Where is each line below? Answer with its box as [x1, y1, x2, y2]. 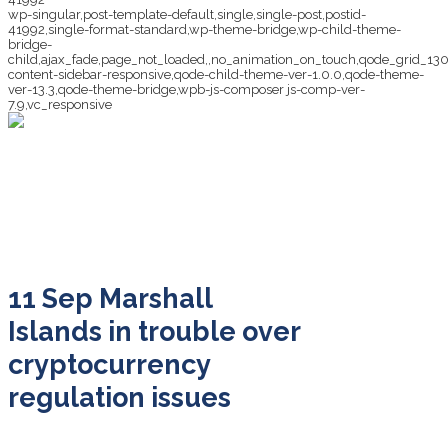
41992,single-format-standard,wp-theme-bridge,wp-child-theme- [8, 22, 401, 37]
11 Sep [8, 283, 93, 315]
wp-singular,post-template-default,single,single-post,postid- [8, 7, 366, 22]
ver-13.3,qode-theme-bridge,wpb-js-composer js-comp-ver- [8, 82, 365, 97]
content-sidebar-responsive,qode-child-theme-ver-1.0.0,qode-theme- [8, 67, 424, 82]
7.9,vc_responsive [8, 97, 112, 112]
